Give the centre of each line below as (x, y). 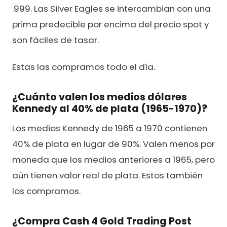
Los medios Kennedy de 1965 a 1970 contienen (110, 128)
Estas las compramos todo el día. (84, 67)
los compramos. (46, 191)
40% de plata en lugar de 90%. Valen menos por (113, 144)
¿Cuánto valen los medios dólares (100, 97)
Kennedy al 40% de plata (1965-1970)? (110, 109)
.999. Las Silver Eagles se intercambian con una (111, 8)
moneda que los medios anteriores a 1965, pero (113, 160)
